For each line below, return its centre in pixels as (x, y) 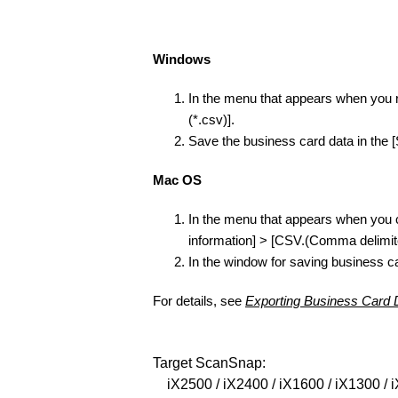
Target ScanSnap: (209, 363)
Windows (182, 60)
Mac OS (177, 180)
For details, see (199, 301)
